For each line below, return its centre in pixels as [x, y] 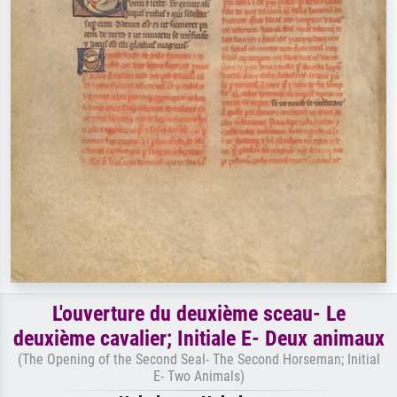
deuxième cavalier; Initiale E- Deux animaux [198, 338]
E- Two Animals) [198, 376]
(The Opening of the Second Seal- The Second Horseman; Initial [198, 359]
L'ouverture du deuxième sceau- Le [198, 313]
